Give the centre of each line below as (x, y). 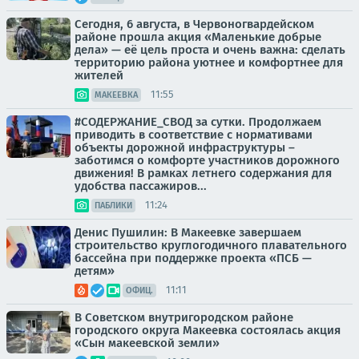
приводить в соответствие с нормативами (194, 134)
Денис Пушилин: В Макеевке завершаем (188, 232)
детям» (95, 270)
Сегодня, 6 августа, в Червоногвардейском (194, 24)
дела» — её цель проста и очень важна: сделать (210, 49)
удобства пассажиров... (141, 186)
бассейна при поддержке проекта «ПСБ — (193, 258)
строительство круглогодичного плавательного (211, 245)
